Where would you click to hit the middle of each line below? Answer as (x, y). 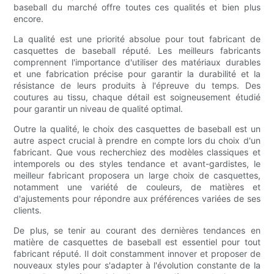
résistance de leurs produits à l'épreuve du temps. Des (137, 85)
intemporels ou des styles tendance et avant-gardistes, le (137, 163)
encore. (29, 18)
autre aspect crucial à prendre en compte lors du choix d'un (137, 140)
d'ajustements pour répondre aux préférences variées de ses (137, 198)
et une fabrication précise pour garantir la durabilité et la (137, 73)
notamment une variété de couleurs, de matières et (137, 187)
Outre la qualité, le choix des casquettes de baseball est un (137, 128)
